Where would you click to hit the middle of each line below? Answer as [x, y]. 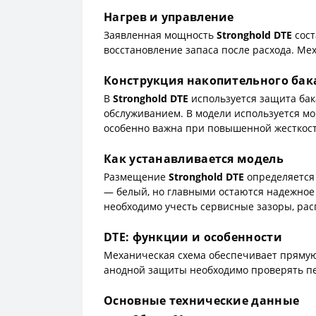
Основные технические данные [202, 300]
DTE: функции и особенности [193, 237]
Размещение [136, 176]
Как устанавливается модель [194, 158]
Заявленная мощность [160, 35]
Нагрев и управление [169, 17]
